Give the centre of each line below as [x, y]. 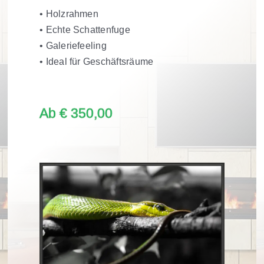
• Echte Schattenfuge [85, 30]
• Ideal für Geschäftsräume [97, 62]
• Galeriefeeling [73, 46]
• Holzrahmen [69, 14]
